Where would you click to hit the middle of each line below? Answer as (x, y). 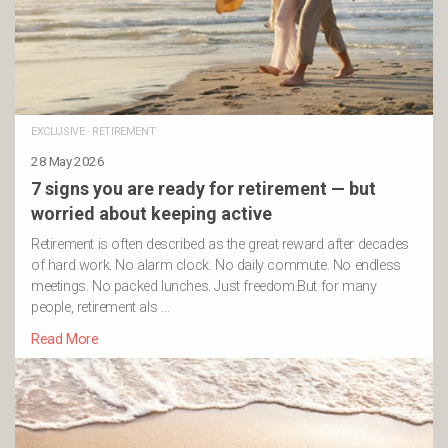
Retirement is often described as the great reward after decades (220, 245)
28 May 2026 (68, 161)
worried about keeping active (151, 214)
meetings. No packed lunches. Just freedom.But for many (204, 287)
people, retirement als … (100, 308)
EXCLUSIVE (58, 132)
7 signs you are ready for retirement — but (203, 189)
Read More (65, 340)
